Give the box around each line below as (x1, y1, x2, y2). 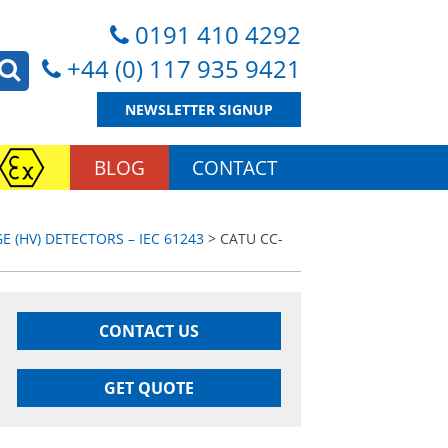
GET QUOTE (103, 377, 194, 400)
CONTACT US (98, 320, 199, 342)
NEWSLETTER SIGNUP (125, 100, 273, 119)
